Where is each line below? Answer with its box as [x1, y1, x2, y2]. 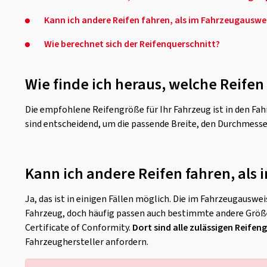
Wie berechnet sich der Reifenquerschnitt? [44, 38, 220, 51]
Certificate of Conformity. [25, 221, 132, 234]
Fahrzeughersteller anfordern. [25, 235, 148, 249]
